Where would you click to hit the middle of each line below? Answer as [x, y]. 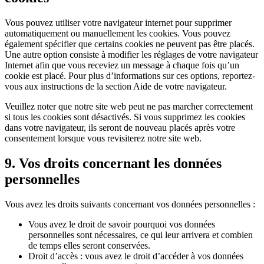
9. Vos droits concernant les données [113, 163]
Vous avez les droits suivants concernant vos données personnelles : [130, 204]
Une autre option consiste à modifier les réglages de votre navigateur [131, 54]
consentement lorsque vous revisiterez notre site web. [103, 138]
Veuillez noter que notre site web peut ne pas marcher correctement [129, 106]
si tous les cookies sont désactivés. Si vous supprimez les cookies [125, 117]
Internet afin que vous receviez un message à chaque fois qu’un [122, 65]
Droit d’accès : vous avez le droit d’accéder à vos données [136, 256]
